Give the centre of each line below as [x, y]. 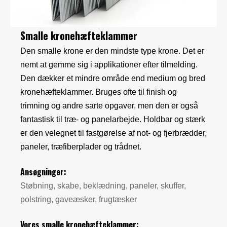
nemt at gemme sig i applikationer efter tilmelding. [109, 65]
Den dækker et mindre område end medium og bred [113, 79]
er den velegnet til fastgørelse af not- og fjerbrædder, [113, 133]
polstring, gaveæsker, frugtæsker [79, 200]
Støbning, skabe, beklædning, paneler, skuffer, [103, 186]
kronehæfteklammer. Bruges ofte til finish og [99, 92]
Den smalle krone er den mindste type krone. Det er [112, 51]
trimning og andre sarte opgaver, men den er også [109, 106]
